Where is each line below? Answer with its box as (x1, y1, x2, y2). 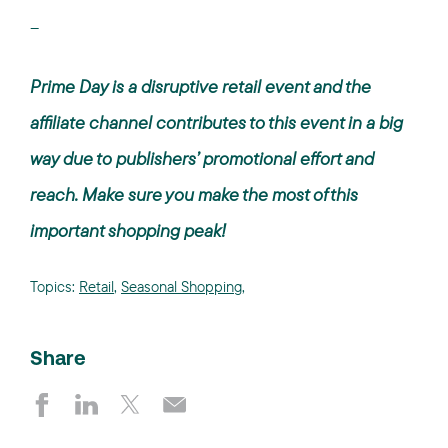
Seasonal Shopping (121, 277, 242, 296)
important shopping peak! (30, 219, 226, 242)
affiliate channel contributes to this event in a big (30, 111, 403, 134)
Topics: (30, 277, 79, 296)
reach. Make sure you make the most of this (30, 183, 358, 206)
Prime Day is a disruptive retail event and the (30, 75, 371, 98)
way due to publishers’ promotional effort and (30, 147, 374, 170)
